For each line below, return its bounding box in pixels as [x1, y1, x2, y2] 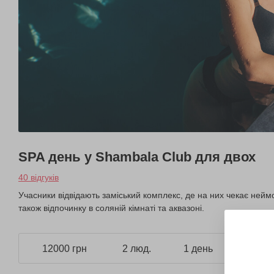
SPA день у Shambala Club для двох [18, 149, 256, 165]
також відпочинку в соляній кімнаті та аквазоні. [18, 203, 204, 213]
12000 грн [42, 243, 87, 254]
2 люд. [122, 243, 151, 254]
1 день [183, 243, 213, 254]
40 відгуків [18, 172, 59, 183]
